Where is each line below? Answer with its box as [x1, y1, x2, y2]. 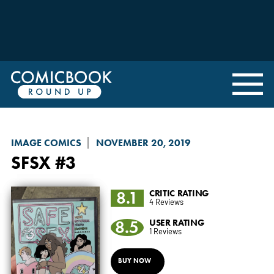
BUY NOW [117, 256, 151, 265]
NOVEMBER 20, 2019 [95, 136, 191, 149]
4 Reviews [149, 196, 183, 207]
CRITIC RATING [149, 187, 209, 199]
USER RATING [149, 216, 205, 228]
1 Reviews [149, 225, 182, 236]
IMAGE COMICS [10, 136, 81, 149]
